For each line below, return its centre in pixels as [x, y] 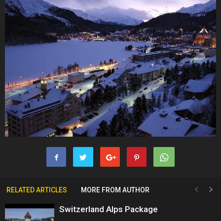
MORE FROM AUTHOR [115, 190]
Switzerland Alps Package [109, 209]
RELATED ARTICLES [37, 190]
